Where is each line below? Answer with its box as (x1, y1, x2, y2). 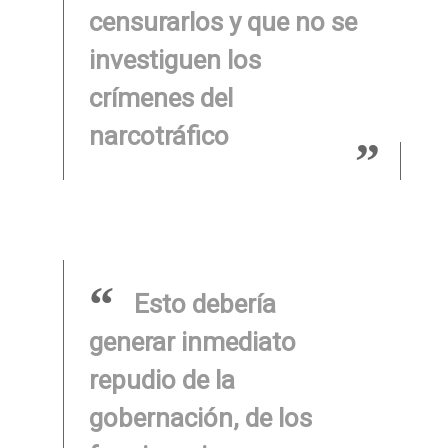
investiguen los (88, 45, 261, 75)
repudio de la (88, 365, 235, 395)
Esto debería (133, 289, 276, 319)
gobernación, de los (88, 403, 312, 433)
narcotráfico (88, 121, 229, 151)
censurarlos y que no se (88, 7, 357, 37)
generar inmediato (88, 327, 296, 357)
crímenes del (88, 83, 233, 113)
